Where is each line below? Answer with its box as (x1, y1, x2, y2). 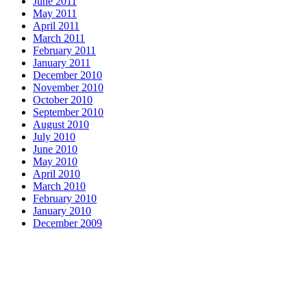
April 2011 (33, 19, 79, 32)
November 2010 (33, 81, 103, 93)
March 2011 (33, 32, 85, 44)
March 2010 (33, 180, 86, 192)
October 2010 (33, 93, 93, 106)
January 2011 (33, 56, 90, 69)
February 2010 (33, 192, 97, 204)
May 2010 (33, 155, 77, 167)
